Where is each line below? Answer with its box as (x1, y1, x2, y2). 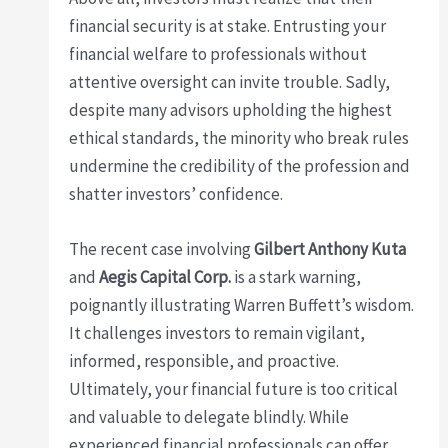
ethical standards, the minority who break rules (69, 126, 410, 149)
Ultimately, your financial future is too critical (69, 377, 399, 400)
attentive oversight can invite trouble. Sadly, (69, 70, 391, 93)
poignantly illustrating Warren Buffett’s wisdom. (69, 293, 415, 316)
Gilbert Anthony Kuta (254, 237, 407, 260)
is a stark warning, (231, 265, 362, 288)
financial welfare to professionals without (69, 42, 368, 65)
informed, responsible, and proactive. (69, 349, 340, 372)
